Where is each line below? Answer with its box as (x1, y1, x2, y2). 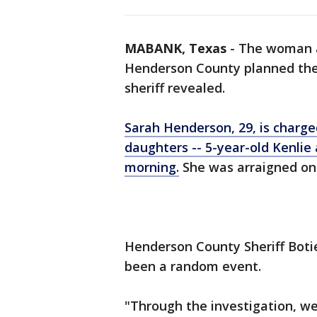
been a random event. (125, 258, 261, 275)
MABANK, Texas (125, 40, 226, 57)
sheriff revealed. (125, 79, 225, 96)
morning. (125, 158, 179, 175)
